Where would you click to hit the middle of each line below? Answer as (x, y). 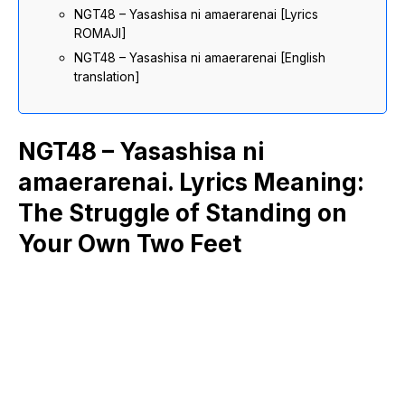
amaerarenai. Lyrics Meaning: (191, 182)
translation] (107, 77)
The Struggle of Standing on (183, 213)
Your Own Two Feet (130, 244)
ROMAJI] (100, 33)
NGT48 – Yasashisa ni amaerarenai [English (200, 58)
